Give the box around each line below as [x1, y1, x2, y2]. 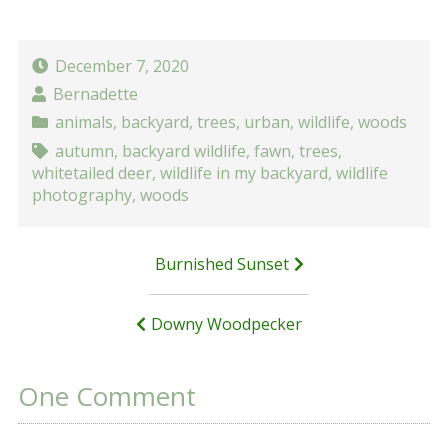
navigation [16, 282, 142, 319]
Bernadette [52, 83, 138, 106]
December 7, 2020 [54, 54, 189, 77]
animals [54, 111, 113, 134]
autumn [54, 139, 114, 162]
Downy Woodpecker [151, 313, 302, 336]
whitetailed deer [32, 161, 153, 184]
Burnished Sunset [154, 253, 289, 276]
